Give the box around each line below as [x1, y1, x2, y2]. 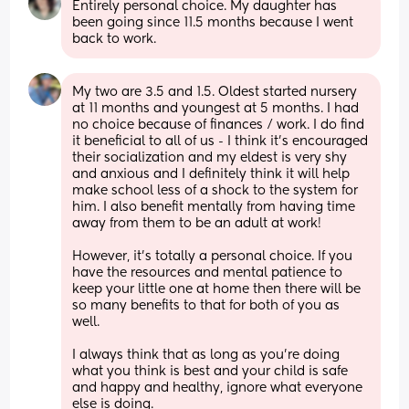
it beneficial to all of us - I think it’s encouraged [72, 134, 369, 148]
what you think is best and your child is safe [72, 364, 349, 378]
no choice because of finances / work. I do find [72, 118, 365, 131]
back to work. [72, 32, 157, 46]
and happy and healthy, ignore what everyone [72, 381, 363, 394]
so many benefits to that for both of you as [72, 299, 341, 312]
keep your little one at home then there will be [72, 282, 362, 296]
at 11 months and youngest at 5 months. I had [72, 101, 360, 115]
